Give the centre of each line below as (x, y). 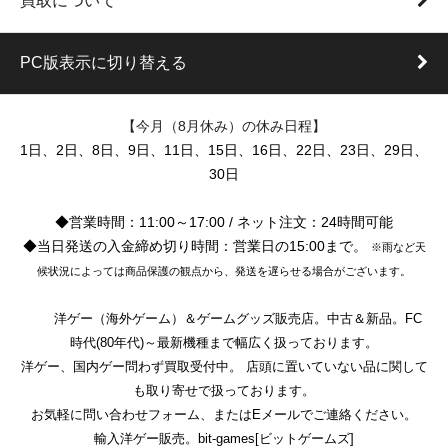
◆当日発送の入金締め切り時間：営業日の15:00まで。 (196, 246)
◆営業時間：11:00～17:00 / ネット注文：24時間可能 (224, 222)
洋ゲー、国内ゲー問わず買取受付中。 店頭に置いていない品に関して (224, 366)
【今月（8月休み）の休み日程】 (224, 126)
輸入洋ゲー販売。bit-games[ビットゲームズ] (224, 438)
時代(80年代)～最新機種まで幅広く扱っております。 (224, 342)
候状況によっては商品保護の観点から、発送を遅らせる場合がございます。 (224, 270)
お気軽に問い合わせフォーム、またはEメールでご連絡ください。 (224, 414)
